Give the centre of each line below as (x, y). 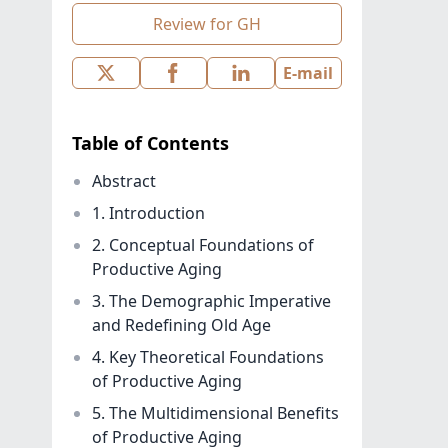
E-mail (308, 73)
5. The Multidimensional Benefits (215, 413)
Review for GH (207, 24)
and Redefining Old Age (181, 325)
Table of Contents (150, 143)
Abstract (124, 181)
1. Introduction (148, 213)
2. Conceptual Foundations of (203, 245)
